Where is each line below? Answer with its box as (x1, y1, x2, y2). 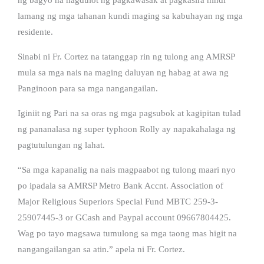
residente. (18, 27, 53, 37)
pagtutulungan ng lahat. (18, 140, 105, 150)
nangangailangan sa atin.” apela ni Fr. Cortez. (18, 244, 185, 254)
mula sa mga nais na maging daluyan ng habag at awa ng (18, 67, 229, 77)
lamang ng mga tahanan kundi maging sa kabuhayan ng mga (18, 11, 243, 21)
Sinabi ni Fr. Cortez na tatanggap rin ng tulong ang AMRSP (18, 51, 235, 61)
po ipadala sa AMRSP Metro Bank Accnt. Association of (18, 180, 223, 190)
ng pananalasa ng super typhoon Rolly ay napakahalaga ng (18, 124, 236, 134)
